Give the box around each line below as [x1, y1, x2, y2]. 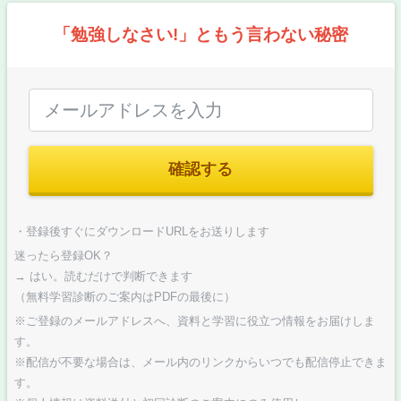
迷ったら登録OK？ [13, 249, 113, 263]
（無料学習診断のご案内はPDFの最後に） [13, 290, 235, 304]
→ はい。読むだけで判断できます [13, 269, 192, 284]
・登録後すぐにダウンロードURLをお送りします [13, 225, 269, 239]
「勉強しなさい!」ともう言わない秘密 [53, 25, 348, 45]
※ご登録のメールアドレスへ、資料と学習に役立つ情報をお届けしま [13, 314, 375, 328]
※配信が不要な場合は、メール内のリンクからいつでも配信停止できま [13, 355, 387, 370]
